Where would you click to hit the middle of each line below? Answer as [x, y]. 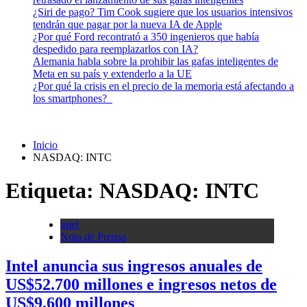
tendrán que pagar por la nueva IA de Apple [127, 24]
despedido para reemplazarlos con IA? [115, 49]
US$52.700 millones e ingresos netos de [141, 284]
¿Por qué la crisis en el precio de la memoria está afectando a [163, 86]
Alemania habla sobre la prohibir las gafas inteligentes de [156, 61]
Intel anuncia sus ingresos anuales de [134, 266]
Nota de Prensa [93, 236]
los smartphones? [73, 98]
